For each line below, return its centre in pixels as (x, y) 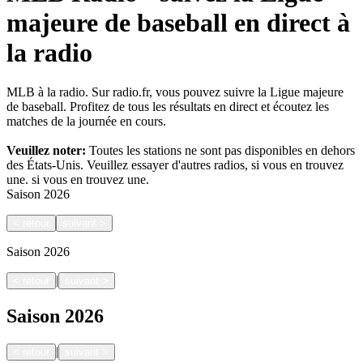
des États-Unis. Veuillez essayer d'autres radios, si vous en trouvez (175, 165)
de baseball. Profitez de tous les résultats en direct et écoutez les (168, 107)
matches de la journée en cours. (86, 122)
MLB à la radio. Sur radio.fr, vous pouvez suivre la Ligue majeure (175, 92)
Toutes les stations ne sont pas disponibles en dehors (220, 151)
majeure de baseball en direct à (178, 22)
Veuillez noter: (46, 151)
